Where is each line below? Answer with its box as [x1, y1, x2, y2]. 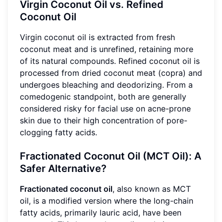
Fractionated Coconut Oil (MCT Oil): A [20, 150, 201, 162]
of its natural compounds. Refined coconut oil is [20, 55, 200, 66]
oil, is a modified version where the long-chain [20, 195, 193, 206]
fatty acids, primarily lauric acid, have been [20, 207, 181, 218]
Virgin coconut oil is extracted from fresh [20, 32, 175, 42]
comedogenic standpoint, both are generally [20, 91, 186, 102]
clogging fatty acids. [20, 127, 97, 137]
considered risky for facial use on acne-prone [20, 103, 191, 113]
